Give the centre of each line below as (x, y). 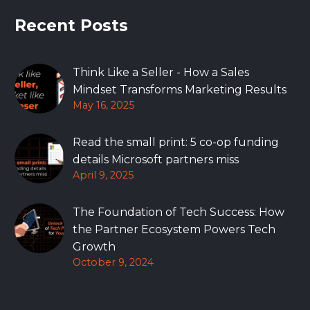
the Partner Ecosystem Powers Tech (174, 229)
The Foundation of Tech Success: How (179, 212)
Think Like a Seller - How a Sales (161, 72)
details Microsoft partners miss (156, 159)
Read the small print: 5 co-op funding (176, 142)
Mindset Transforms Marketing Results (180, 89)
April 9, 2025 (103, 175)
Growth (94, 246)
